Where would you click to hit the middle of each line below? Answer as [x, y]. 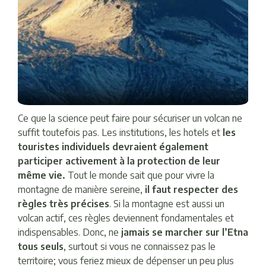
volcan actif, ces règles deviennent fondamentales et [126, 218]
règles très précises [64, 203]
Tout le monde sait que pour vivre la [140, 175]
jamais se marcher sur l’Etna [183, 232]
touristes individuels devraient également [113, 146]
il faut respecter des [191, 189]
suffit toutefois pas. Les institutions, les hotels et [120, 132]
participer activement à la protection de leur [119, 161]
